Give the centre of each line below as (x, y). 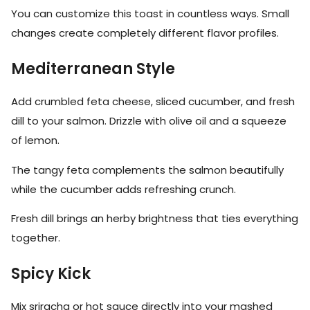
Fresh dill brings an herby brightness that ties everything (155, 219)
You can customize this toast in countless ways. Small (150, 14)
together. (36, 238)
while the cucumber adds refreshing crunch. (124, 189)
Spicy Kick (51, 274)
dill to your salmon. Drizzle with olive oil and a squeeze (149, 121)
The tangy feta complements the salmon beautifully (147, 170)
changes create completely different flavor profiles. (145, 33)
